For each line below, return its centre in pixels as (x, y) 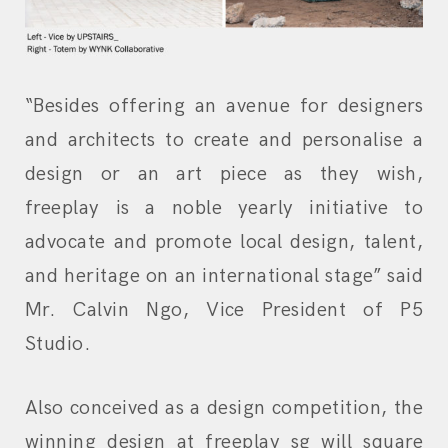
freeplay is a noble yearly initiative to (224, 208)
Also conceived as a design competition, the (224, 408)
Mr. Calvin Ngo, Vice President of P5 (224, 310)
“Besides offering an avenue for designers (224, 106)
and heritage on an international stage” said (224, 276)
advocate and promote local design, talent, (224, 242)
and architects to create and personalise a (224, 140)
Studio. (58, 344)
